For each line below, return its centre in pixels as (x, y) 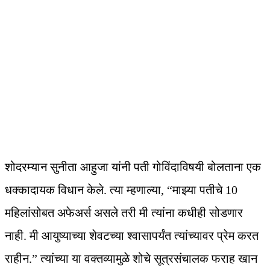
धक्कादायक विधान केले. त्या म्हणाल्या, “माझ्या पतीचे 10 (121, 190)
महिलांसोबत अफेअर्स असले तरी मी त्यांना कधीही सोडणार (124, 213)
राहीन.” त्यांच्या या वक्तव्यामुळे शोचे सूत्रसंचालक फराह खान (131, 259)
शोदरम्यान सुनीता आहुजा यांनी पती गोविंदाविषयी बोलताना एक (133, 167)
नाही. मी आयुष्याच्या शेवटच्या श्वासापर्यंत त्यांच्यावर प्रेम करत (132, 236)
